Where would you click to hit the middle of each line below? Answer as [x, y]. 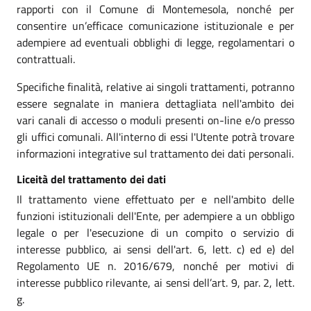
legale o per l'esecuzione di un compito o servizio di [155, 232]
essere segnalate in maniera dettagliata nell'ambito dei [155, 103]
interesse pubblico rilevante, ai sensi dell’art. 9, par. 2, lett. [155, 282]
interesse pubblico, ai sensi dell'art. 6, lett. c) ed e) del [155, 249]
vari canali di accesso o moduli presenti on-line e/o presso [155, 120]
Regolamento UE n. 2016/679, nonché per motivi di [155, 266]
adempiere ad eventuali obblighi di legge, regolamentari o [155, 42]
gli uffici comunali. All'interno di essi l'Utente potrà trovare [155, 136]
